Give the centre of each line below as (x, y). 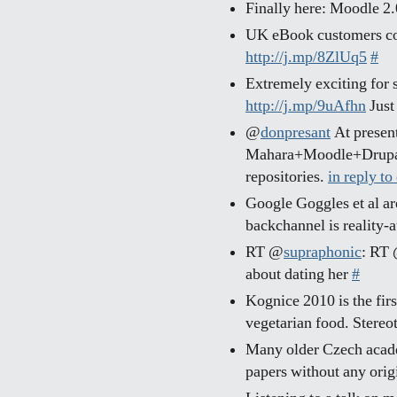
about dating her (299, 275)
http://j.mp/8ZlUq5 (306, 58)
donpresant (296, 133)
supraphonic (323, 253)
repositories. (287, 177)
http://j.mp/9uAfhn (306, 106)
